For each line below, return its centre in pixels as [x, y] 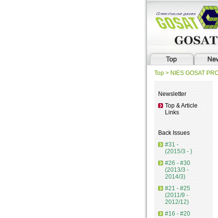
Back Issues [174, 133]
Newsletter [172, 94]
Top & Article [181, 106]
